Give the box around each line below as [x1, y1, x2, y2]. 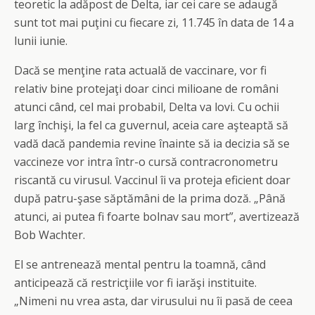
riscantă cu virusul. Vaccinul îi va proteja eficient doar [14, 172, 290, 188]
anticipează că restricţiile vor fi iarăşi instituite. [14, 275, 257, 290]
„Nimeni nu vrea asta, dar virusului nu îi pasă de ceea [14, 293, 292, 309]
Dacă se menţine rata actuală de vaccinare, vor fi [14, 63, 266, 78]
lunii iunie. [14, 33, 67, 49]
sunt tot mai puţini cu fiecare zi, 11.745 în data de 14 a [14, 15, 294, 30]
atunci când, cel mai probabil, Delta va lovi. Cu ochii [14, 99, 279, 115]
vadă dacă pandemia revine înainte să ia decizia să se [14, 136, 290, 151]
